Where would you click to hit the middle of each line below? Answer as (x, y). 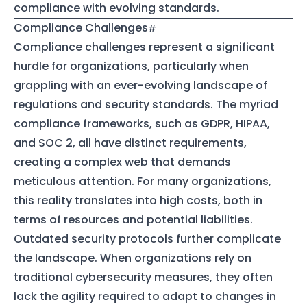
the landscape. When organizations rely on (133, 258)
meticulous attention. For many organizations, (143, 181)
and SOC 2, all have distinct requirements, (130, 143)
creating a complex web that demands (122, 162)
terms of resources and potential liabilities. (133, 219)
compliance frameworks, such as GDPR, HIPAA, (142, 123)
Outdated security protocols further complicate (147, 238)
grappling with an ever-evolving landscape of (140, 85)
